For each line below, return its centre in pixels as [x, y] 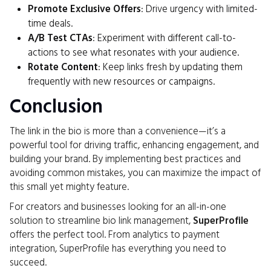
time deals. [50, 24]
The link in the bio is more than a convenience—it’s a [118, 132]
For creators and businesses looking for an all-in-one [118, 207]
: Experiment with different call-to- [164, 39]
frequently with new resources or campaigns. [121, 82]
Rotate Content [63, 68]
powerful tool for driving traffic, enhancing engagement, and [134, 146]
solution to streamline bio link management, [101, 221]
